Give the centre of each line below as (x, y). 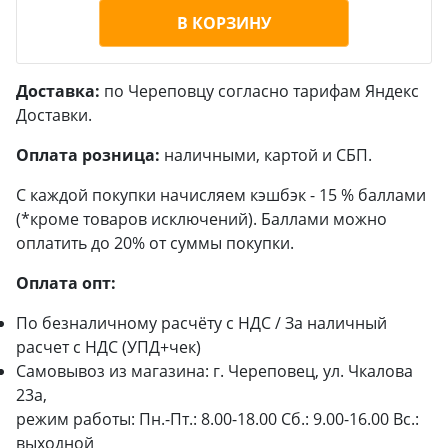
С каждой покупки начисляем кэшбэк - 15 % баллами (221, 195)
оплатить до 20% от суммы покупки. (155, 243)
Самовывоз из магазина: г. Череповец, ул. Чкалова (214, 371)
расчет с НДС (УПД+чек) (108, 347)
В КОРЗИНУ (224, 23)
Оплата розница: (88, 155)
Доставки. (54, 115)
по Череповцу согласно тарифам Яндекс (259, 91)
